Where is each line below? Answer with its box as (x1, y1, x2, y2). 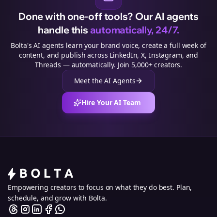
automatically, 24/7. (90, 24, 179, 36)
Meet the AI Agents (74, 76, 136, 85)
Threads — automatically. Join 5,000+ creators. (34, 60, 183, 69)
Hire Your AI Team (81, 98, 141, 107)
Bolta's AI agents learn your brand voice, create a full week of (11, 41, 206, 50)
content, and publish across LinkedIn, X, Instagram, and (18, 50, 199, 60)
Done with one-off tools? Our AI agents (18, 10, 199, 22)
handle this (38, 24, 89, 36)
